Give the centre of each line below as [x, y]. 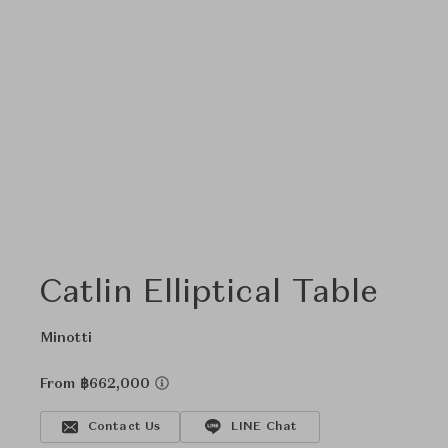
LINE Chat [264, 427]
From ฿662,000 [97, 384]
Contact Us [124, 427]
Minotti [66, 338]
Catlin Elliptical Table [209, 294]
